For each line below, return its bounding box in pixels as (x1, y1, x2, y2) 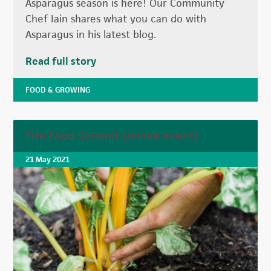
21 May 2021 (25, 154, 70, 165)
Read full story (25, 54, 97, 68)
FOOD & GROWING (25, 85, 91, 96)
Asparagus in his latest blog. (25, 28, 160, 42)
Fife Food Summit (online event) (25, 128, 199, 144)
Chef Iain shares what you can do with (25, 12, 207, 26)
